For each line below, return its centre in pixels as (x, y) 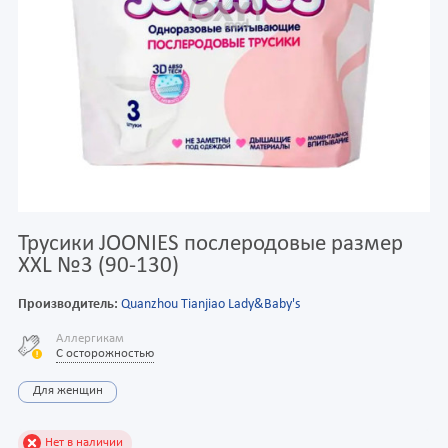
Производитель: (68, 304)
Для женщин (67, 391)
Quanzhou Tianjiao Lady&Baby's (210, 304)
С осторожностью (104, 353)
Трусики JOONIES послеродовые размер (210, 244)
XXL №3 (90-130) (98, 266)
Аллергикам (89, 338)
